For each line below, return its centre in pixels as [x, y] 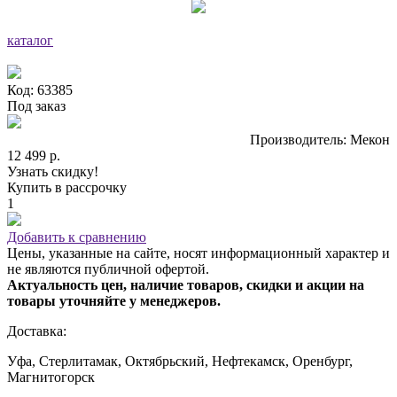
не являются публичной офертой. [108, 269]
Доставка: [37, 331]
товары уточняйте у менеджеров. [114, 300]
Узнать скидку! [53, 171]
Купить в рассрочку [67, 187]
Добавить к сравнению [77, 237]
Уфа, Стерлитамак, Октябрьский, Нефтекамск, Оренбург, [180, 361]
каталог [30, 40]
